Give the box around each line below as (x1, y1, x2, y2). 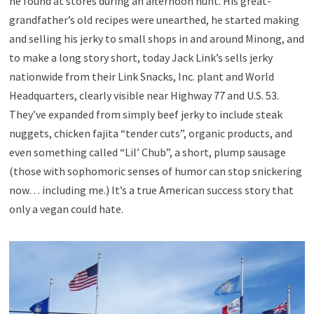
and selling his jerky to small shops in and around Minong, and (8, 32, 304, 46)
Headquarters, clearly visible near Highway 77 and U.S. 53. (8, 88, 279, 103)
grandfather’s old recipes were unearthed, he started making (8, 13, 299, 27)
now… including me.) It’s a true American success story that (8, 183, 294, 198)
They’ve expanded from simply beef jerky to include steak (8, 107, 282, 122)
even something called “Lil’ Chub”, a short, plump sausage (8, 145, 286, 160)
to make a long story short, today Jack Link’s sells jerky (8, 50, 273, 65)
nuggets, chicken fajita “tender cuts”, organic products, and (8, 126, 292, 141)
